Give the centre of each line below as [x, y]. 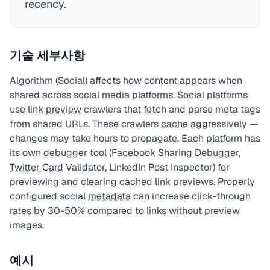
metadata [109, 196]
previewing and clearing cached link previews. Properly [132, 182]
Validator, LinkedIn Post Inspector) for [146, 167]
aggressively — [223, 124]
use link [28, 109]
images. [27, 225]
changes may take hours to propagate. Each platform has [135, 138]
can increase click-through [191, 196]
